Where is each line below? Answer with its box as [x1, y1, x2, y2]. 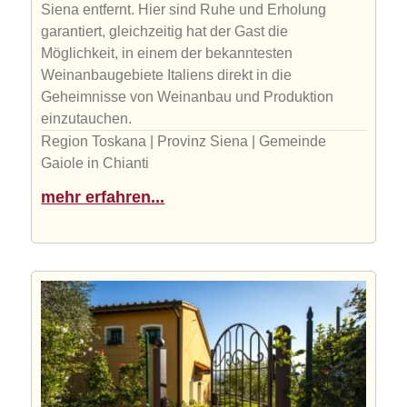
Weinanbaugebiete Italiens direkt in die [41, 67, 293, 84]
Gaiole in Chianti [41, 155, 150, 172]
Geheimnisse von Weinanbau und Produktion [41, 89, 334, 105]
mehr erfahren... [41, 188, 165, 207]
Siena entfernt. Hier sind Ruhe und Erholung [41, 2, 327, 18]
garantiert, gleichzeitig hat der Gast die [41, 24, 289, 40]
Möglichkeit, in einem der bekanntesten [41, 45, 293, 62]
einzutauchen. [41, 111, 133, 127]
